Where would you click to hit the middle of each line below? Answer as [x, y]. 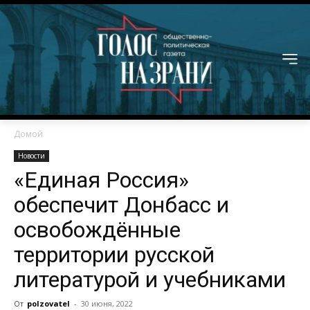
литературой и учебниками [150, 280]
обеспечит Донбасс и [121, 205]
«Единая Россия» [101, 180]
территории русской [114, 255]
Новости [31, 156]
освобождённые [97, 230]
